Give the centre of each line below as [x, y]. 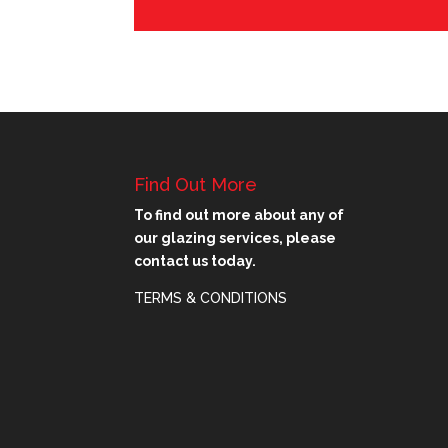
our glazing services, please [235, 238]
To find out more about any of [239, 215]
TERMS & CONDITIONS [211, 298]
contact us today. [195, 261]
